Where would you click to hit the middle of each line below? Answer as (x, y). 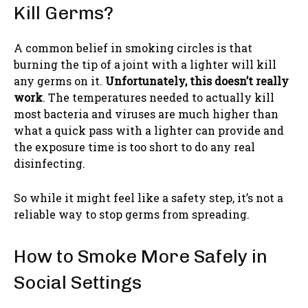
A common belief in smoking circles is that (133, 47)
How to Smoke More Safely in (141, 256)
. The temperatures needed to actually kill (158, 97)
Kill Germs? (64, 13)
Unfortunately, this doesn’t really (197, 80)
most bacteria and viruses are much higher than (146, 113)
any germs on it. (59, 80)
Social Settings (78, 282)
